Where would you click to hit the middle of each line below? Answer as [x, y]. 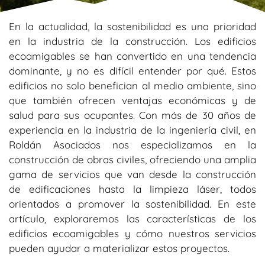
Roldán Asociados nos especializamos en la [132, 144]
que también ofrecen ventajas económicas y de [132, 100]
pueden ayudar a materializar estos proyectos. [119, 248]
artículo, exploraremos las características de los [132, 218]
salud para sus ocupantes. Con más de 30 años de [132, 115]
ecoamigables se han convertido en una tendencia [132, 56]
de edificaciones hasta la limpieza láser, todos [132, 189]
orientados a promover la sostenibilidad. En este [132, 203]
